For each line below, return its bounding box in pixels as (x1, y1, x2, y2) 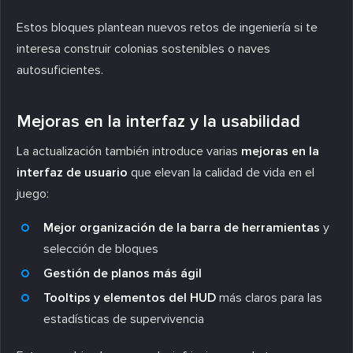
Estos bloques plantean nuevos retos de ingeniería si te (17, 19, 318, 35)
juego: (17, 185, 49, 202)
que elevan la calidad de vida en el (128, 164, 314, 180)
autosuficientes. (17, 61, 103, 78)
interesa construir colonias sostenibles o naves (17, 40, 270, 57)
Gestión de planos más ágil (43, 265, 202, 281)
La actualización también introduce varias (17, 143, 241, 159)
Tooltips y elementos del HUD (43, 289, 216, 306)
